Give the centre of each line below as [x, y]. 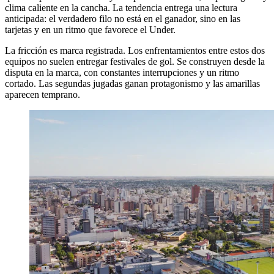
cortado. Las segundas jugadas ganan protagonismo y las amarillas [132, 83]
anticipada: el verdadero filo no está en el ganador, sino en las [123, 18]
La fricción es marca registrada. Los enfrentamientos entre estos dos [135, 50]
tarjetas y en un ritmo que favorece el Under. [90, 29]
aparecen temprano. [43, 94]
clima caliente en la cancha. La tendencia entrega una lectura [121, 7]
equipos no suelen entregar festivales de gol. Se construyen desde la [135, 61]
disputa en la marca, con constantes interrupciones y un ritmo [122, 72]
